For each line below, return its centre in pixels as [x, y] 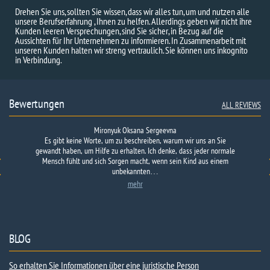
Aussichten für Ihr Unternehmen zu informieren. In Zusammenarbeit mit [130, 40]
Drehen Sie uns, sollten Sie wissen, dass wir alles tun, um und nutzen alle [132, 11]
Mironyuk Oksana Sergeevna [135, 130]
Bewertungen [37, 104]
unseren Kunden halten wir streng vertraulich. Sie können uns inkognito [131, 50]
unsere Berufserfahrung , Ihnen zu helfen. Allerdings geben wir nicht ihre [133, 21]
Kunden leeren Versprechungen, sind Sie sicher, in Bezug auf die [119, 31]
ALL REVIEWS [241, 105]
